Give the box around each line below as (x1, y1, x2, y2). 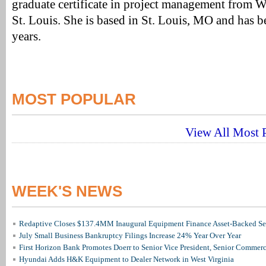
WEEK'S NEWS (12, 182, 122, 200)
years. (12, 30, 41, 43)
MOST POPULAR (12, 90, 136, 108)
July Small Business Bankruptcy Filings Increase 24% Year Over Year (19, 231, 241, 240)
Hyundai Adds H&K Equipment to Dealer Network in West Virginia (19, 255, 234, 264)
